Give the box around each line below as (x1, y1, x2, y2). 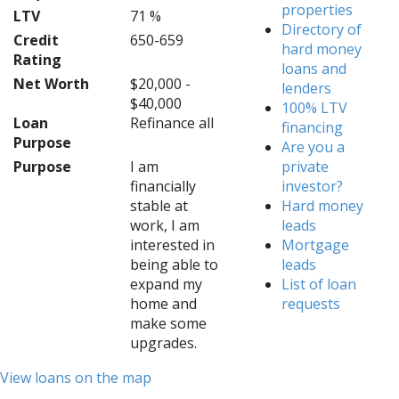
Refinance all (129, 113, 214, 133)
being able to (129, 255, 218, 274)
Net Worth (13, 74, 89, 94)
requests (281, 294, 341, 313)
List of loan (281, 274, 357, 294)
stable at (129, 196, 188, 216)
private (281, 157, 330, 176)
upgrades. (129, 333, 197, 353)
